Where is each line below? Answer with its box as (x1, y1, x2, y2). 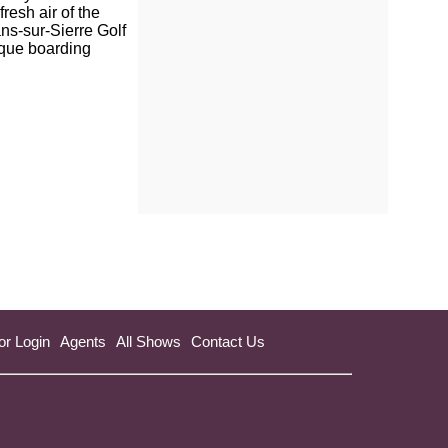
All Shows (116, 332, 181, 350)
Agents (60, 332, 106, 350)
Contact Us (191, 332, 265, 350)
